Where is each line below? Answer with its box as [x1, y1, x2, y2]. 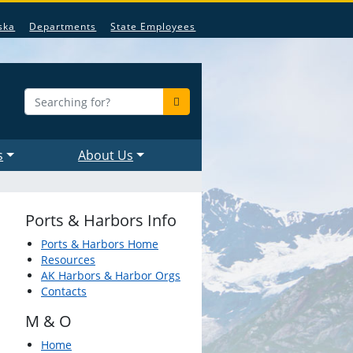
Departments [29, 20, 97, 33]
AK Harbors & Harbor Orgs [41, 268, 180, 283]
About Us [78, 147, 134, 164]
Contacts [41, 284, 87, 299]
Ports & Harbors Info [25, 210, 176, 231]
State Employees [110, 20, 196, 33]
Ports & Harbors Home [41, 236, 158, 251]
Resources [41, 252, 95, 267]
